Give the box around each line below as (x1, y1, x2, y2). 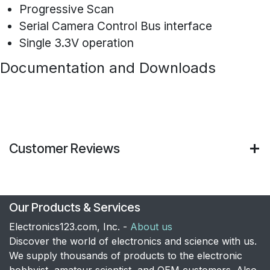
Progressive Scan (19, 2, 114, 17)
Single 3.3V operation (19, 36, 134, 51)
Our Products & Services (9, 199, 140, 215)
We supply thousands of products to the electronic (9, 249, 242, 262)
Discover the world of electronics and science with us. (9, 234, 257, 247)
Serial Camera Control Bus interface (19, 19, 212, 34)
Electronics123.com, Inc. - (9, 220, 130, 233)
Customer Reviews (9, 140, 120, 157)
